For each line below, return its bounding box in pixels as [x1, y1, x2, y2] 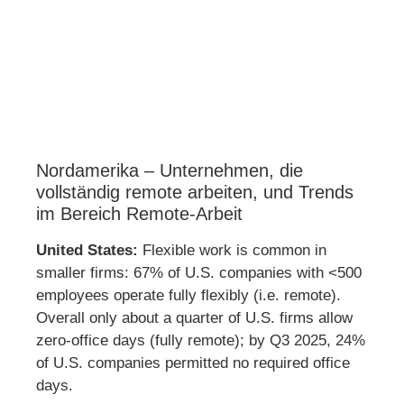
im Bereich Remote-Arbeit [36, 204, 243, 225]
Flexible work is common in [138, 242, 326, 260]
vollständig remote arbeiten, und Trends [36, 182, 353, 203]
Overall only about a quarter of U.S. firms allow [36, 309, 353, 327]
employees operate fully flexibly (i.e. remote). [36, 287, 341, 305]
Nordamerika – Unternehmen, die [36, 161, 303, 181]
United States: [36, 242, 138, 260]
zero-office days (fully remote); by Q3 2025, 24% [36, 332, 365, 350]
